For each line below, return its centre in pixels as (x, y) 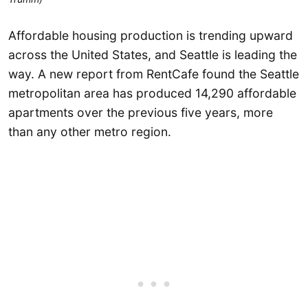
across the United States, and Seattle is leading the (153, 55)
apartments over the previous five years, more (141, 113)
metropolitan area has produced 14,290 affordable (152, 93)
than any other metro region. (90, 132)
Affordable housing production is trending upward (151, 36)
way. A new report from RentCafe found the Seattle (154, 74)
